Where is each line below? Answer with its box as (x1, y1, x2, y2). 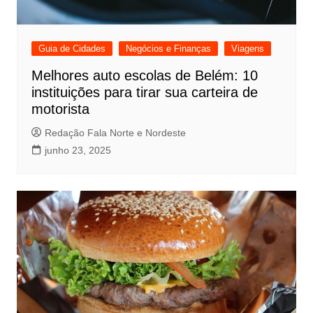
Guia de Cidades (38, 43, 105, 54)
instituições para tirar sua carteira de (31, 84, 258, 100)
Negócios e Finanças (125, 43, 211, 54)
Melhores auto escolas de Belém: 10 (31, 67, 258, 83)
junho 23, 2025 (44, 144, 111, 156)
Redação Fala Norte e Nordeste (44, 126, 186, 138)
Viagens (231, 43, 264, 54)
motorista (31, 101, 89, 117)
